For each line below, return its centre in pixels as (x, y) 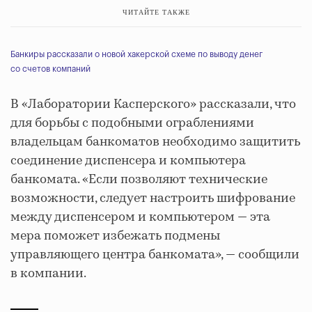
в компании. (48, 274)
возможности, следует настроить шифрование (153, 198)
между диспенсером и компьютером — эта (140, 217)
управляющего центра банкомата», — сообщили (155, 255)
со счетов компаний (50, 69)
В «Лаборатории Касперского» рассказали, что (153, 104)
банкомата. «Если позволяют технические (139, 180)
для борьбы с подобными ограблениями (132, 123)
